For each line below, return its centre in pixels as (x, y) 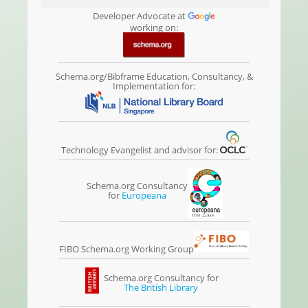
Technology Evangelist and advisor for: (140, 150)
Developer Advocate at (140, 15)
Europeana (144, 196)
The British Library (161, 287)
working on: (154, 27)
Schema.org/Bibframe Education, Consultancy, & (154, 77)
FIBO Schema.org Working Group (126, 249)
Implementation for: (154, 86)
